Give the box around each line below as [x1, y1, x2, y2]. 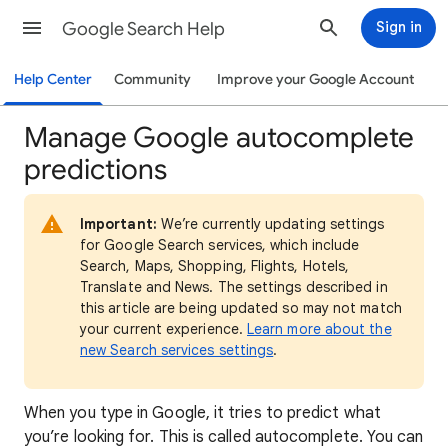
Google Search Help [62, 18, 225, 40]
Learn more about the [247, 320, 392, 338]
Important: [80, 215, 157, 233]
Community [113, 71, 191, 88]
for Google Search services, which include [80, 236, 360, 254]
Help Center [14, 71, 92, 88]
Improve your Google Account [216, 71, 414, 88]
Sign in [375, 18, 422, 36]
